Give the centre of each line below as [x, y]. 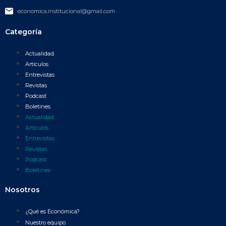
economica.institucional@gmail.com [66, 11]
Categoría [23, 32]
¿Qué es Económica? [52, 211]
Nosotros [22, 189]
